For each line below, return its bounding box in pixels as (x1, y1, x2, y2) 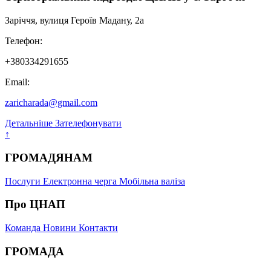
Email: (5, 77, 30, 88)
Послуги (5, 175, 43, 186)
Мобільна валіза (119, 175, 185, 186)
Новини (43, 223, 79, 233)
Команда (5, 223, 43, 233)
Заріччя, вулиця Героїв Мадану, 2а (5, 15, 144, 26)
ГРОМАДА (5, 244, 64, 258)
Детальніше (5, 118, 55, 129)
